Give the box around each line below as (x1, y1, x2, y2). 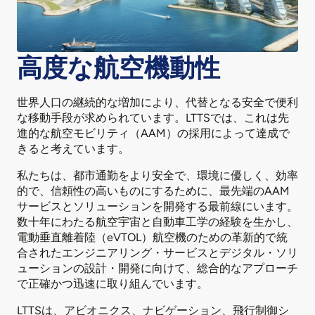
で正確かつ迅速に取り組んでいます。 (17, 276, 208, 290)
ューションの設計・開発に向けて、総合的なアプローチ (17, 261, 298, 275)
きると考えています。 (17, 141, 129, 155)
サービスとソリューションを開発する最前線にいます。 (17, 199, 298, 213)
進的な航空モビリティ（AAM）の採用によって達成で (17, 126, 290, 140)
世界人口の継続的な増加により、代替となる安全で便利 (17, 95, 298, 109)
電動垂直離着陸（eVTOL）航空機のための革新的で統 (17, 230, 288, 244)
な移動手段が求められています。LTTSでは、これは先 (17, 110, 289, 124)
